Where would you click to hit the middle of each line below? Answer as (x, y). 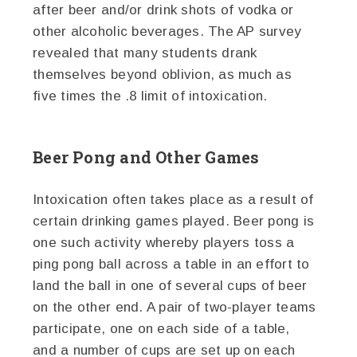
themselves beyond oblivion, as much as (162, 75)
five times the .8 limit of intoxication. (150, 96)
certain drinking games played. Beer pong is (174, 221)
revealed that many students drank (145, 53)
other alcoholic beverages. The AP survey (167, 31)
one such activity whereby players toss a (164, 243)
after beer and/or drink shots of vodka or (163, 10)
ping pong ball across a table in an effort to (171, 264)
